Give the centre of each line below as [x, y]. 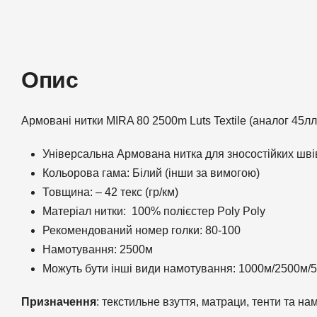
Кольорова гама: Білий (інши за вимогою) [151, 173]
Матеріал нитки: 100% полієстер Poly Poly [154, 211]
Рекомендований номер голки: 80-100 [142, 230]
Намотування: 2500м [98, 249]
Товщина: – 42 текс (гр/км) [110, 192]
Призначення [59, 301]
